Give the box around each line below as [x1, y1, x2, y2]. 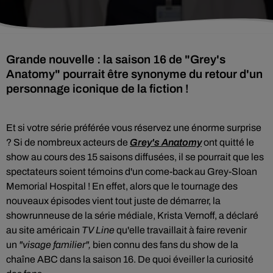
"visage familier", [19, 239, 93, 250]
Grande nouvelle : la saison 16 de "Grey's [6, 53, 225, 66]
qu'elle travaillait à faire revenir [116, 225, 247, 235]
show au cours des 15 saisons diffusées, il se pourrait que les [6, 152, 264, 162]
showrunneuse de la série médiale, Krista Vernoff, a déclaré [6, 210, 258, 221]
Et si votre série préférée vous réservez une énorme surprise [6, 122, 261, 133]
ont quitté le [204, 137, 254, 147]
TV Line [82, 225, 116, 235]
